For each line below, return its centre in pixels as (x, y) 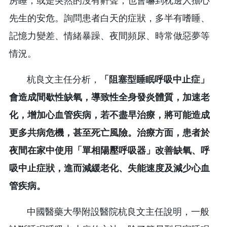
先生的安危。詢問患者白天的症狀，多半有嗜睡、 (109, 18)
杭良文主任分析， (54, 79)
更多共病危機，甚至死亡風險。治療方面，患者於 (109, 133)
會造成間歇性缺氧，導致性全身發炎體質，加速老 (109, 97)
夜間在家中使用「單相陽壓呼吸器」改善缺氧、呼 (109, 150)
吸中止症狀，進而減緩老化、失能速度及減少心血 (109, 168)
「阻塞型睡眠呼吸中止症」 (155, 79)
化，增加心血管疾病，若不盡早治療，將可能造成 (109, 115)
